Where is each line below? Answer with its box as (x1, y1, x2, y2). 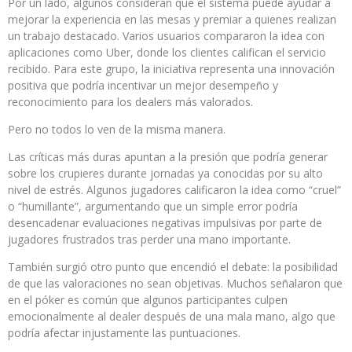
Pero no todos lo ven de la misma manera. (8, 121, 225, 137)
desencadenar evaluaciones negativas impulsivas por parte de (8, 214, 322, 230)
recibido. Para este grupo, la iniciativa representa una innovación (8, 60, 335, 76)
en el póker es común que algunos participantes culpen (8, 291, 288, 307)
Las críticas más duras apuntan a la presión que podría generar (8, 148, 328, 164)
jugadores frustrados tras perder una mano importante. (8, 231, 291, 247)
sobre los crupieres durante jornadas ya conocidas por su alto (8, 165, 323, 181)
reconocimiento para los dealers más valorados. (8, 93, 253, 109)
